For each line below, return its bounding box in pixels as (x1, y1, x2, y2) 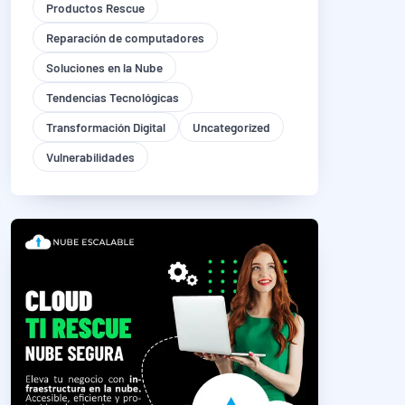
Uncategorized (193, 119, 270, 135)
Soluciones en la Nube (46, 60, 163, 75)
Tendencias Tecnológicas (46, 89, 179, 105)
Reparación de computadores (46, 30, 204, 45)
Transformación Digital (46, 119, 165, 135)
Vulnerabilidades (46, 149, 135, 165)
